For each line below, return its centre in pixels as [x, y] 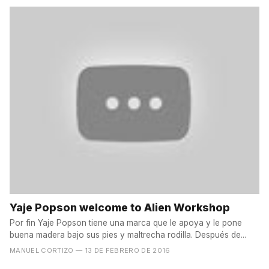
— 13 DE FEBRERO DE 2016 [123, 250]
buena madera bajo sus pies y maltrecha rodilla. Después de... [128, 234]
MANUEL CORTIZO [42, 250]
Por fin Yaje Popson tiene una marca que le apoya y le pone [126, 222]
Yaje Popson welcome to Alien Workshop [120, 207]
